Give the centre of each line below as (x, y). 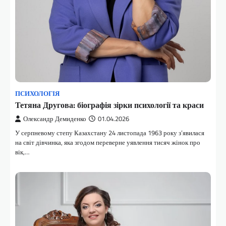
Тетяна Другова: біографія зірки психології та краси (109, 105)
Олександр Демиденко (55, 119)
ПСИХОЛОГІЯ (37, 93)
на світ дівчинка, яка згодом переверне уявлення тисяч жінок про (108, 142)
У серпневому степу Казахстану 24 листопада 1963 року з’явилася (110, 132)
